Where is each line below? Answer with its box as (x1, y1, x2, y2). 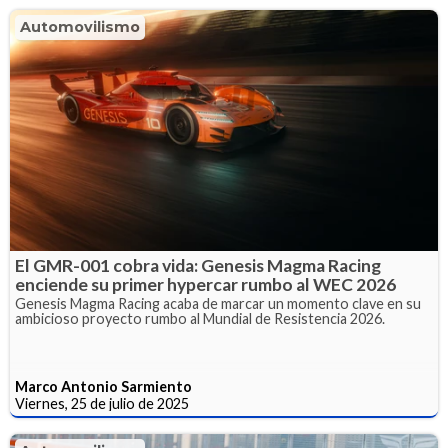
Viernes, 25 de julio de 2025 (15, 394, 189, 412)
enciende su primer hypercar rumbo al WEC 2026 (15, 273, 396, 295)
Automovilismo (20, 18, 140, 37)
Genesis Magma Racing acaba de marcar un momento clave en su (15, 294, 421, 312)
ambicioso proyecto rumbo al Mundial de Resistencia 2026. (15, 309, 385, 327)
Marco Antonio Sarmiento (15, 377, 192, 395)
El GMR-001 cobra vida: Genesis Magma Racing (15, 254, 381, 276)
